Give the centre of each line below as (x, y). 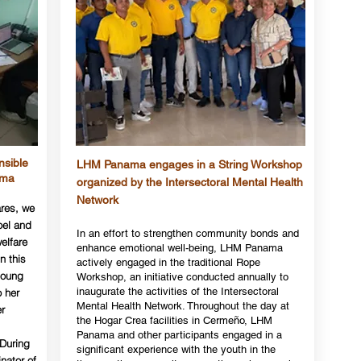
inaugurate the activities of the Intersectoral (177, 291)
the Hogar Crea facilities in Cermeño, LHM (174, 320)
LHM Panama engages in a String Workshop (189, 164)
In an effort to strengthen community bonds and (187, 233)
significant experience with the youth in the (176, 349)
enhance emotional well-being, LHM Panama (179, 248)
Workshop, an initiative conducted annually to (182, 277)
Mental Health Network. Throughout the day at (183, 306)
